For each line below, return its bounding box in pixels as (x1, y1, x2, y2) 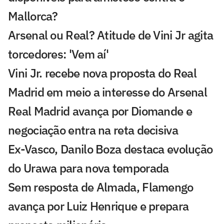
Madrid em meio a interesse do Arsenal (8, 84, 207, 100)
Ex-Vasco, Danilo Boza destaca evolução (8, 141, 213, 157)
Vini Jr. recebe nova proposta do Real (8, 65, 197, 81)
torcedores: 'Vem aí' (8, 46, 109, 62)
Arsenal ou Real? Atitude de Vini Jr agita (8, 27, 213, 43)
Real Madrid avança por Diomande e (8, 103, 192, 119)
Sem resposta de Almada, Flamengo (8, 179, 193, 195)
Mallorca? (8, 8, 58, 24)
